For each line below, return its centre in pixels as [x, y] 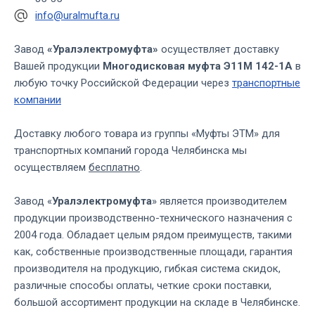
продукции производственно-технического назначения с [153, 218]
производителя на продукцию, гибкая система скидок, [147, 269]
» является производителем [219, 201]
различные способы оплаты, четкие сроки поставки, [143, 286]
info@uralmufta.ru [77, 16]
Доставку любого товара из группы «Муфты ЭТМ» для [147, 134]
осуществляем [51, 168]
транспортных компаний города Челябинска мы [130, 151]
